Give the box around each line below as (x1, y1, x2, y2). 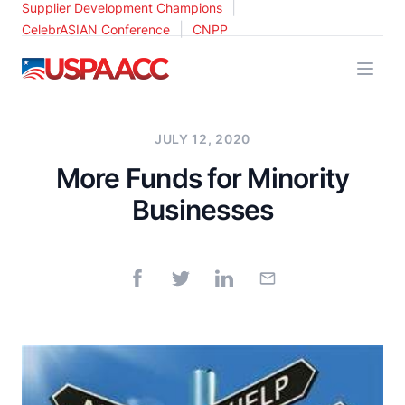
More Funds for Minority (55, 162, 350, 194)
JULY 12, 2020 (154, 131, 251, 146)
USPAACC (21, 59, 89, 77)
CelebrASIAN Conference (22, 21, 170, 37)
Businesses (131, 193, 274, 226)
